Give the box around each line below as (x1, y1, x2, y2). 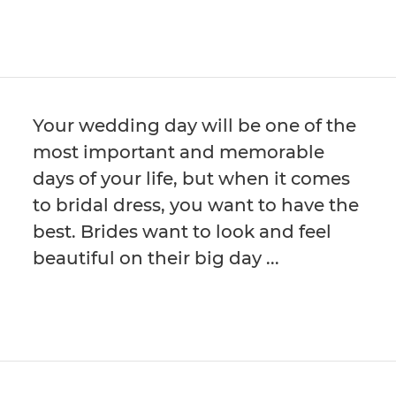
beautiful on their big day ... (33, 247, 280, 269)
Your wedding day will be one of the (33, 114, 357, 136)
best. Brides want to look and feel (33, 220, 332, 242)
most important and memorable (33, 141, 325, 163)
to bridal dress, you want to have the (33, 194, 360, 216)
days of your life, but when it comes (33, 167, 351, 189)
